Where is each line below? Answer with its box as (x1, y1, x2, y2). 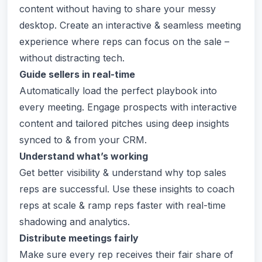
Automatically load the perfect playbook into (19, 85, 217, 96)
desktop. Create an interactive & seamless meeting (19, 19, 241, 31)
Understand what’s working (19, 150, 148, 162)
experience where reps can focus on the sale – (19, 36, 229, 47)
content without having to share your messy (19, 3, 216, 15)
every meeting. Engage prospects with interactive (19, 101, 237, 113)
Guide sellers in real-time (19, 68, 135, 80)
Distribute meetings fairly (19, 232, 139, 244)
